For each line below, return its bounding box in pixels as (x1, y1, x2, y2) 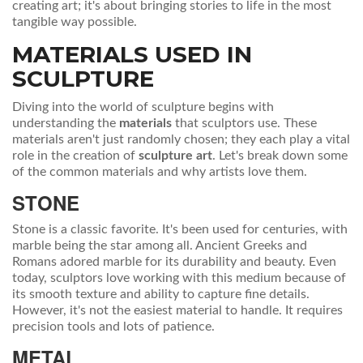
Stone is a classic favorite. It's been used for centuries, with (12, 223, 348, 237)
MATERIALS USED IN (12, 41, 252, 69)
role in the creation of (12, 149, 139, 163)
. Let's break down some (212, 149, 348, 163)
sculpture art (139, 149, 212, 163)
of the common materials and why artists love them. (12, 165, 307, 179)
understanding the (12, 117, 119, 130)
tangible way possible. (12, 15, 137, 29)
